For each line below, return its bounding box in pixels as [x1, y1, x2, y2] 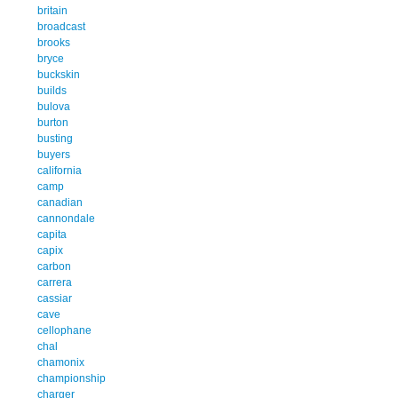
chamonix [37, 355, 84, 369]
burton [37, 115, 68, 129]
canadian [37, 195, 83, 209]
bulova [37, 99, 70, 113]
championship [37, 371, 106, 385]
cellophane [37, 323, 92, 337]
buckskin [37, 68, 80, 81]
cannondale [37, 211, 95, 225]
